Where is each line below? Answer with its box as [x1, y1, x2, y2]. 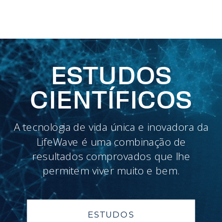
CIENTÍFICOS [30, 86, 192, 115]
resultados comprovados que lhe [32, 149, 191, 163]
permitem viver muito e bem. [43, 164, 180, 178]
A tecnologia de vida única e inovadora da [14, 120, 209, 134]
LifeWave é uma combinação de [36, 134, 186, 149]
